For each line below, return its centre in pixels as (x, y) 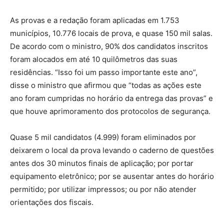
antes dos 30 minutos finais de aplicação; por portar (102, 163)
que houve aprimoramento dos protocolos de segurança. (110, 111)
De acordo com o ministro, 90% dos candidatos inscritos (109, 46)
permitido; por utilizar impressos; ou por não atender (103, 189)
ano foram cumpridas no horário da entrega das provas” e (111, 98)
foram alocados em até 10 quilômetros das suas (94, 59)
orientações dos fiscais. (52, 202)
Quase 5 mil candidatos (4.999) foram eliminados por (103, 137)
